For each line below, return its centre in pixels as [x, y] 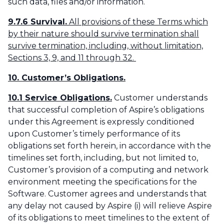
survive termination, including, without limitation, [105, 46]
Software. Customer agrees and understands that [107, 194]
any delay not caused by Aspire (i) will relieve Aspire [110, 206]
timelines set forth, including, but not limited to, [103, 158]
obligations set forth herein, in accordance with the [109, 146]
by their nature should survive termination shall [103, 34]
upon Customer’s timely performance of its [94, 134]
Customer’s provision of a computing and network [108, 170]
